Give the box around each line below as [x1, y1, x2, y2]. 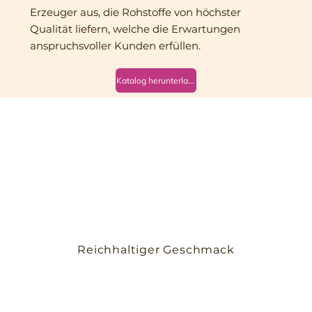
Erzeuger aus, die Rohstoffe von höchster [29, 6, 241, 19]
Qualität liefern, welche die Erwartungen [29, 22, 240, 36]
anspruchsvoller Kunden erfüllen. [29, 39, 201, 53]
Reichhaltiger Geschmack [77, 242, 235, 256]
